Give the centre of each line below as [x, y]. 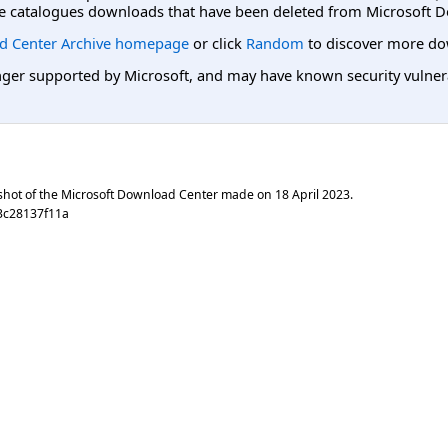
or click [217, 42]
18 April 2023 [312, 194]
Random [275, 42]
